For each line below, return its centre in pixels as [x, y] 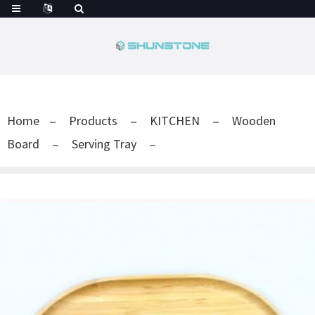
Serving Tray [104, 144]
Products [93, 121]
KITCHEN [175, 121]
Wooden [254, 121]
